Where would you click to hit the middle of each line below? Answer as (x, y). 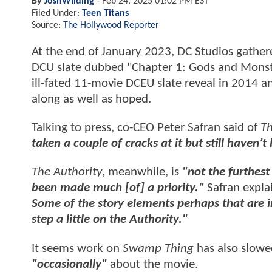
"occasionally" (69, 264)
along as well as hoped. (93, 99)
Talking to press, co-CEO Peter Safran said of (146, 128)
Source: (47, 25)
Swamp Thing (160, 248)
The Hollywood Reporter (111, 25)
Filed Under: (57, 13)
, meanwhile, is (142, 172)
